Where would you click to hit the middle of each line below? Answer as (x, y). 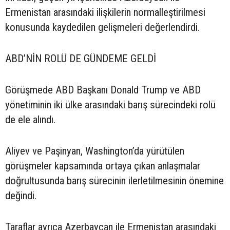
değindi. (21, 196)
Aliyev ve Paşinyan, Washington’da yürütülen (95, 151)
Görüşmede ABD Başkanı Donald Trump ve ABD (103, 90)
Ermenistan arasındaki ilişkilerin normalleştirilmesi (105, 12)
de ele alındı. (30, 120)
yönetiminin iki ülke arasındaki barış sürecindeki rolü (110, 105)
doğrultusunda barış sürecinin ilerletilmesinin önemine (114, 181)
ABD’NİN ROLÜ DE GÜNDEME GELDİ (81, 59)
